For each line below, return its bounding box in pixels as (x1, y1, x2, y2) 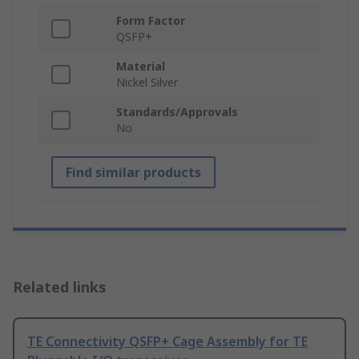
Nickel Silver (116, 75, 178, 91)
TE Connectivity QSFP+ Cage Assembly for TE (27, 333, 308, 351)
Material (116, 58, 165, 75)
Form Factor (116, 13, 185, 29)
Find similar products (66, 163, 201, 182)
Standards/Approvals (116, 104, 238, 120)
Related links (13, 277, 107, 297)
